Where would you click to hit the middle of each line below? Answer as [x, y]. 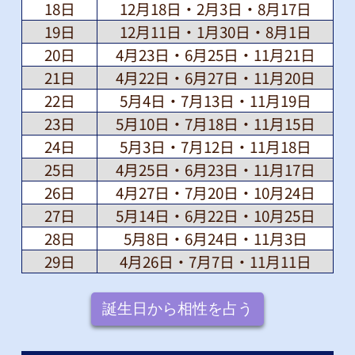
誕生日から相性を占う [177, 309]
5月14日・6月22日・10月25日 [215, 216]
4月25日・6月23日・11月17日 [215, 170]
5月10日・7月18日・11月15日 [215, 124]
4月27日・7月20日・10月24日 [215, 193]
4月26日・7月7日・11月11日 [215, 261]
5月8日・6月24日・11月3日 [215, 239]
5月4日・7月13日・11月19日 [215, 101]
